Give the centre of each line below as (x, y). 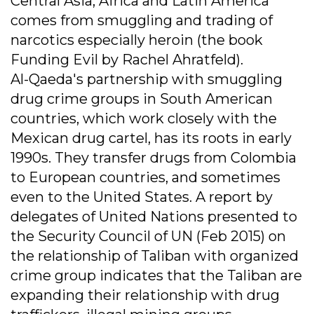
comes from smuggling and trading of (142, 21)
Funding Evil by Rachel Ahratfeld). (127, 60)
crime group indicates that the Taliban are (156, 276)
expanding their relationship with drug (145, 295)
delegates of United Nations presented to (154, 217)
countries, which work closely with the (144, 119)
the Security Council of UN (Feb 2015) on (148, 237)
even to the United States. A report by (142, 197)
